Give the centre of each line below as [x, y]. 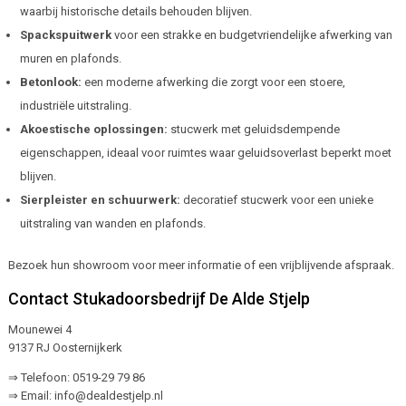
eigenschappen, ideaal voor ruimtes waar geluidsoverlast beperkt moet [205, 152]
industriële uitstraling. [75, 105]
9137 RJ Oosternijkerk [65, 347]
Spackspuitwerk [65, 34]
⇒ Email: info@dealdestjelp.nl [85, 395]
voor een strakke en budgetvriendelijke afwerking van [251, 34]
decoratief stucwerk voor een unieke [276, 199]
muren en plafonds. [70, 58]
